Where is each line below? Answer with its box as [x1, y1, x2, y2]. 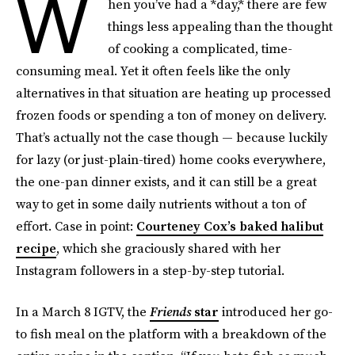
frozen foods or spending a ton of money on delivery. [16, 106, 326, 124]
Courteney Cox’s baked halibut [136, 217, 323, 235]
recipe [16, 239, 56, 257]
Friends [150, 303, 194, 320]
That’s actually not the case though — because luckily [16, 128, 327, 146]
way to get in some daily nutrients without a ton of [16, 195, 306, 212]
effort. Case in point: [16, 217, 136, 235]
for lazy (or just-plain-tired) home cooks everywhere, [16, 151, 326, 168]
